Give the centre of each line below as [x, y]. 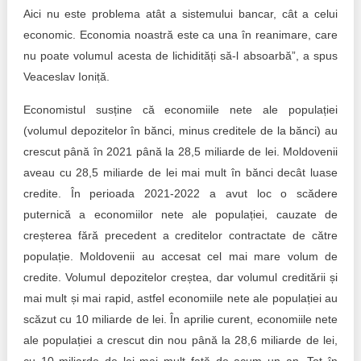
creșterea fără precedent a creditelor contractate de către [180, 235]
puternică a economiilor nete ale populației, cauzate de [180, 214]
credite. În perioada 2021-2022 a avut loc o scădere [180, 193]
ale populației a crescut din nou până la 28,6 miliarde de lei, [180, 340]
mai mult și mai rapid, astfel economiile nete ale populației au [180, 298]
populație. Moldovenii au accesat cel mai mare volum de [180, 256]
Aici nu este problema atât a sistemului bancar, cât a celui [180, 14]
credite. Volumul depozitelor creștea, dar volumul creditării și [180, 277]
